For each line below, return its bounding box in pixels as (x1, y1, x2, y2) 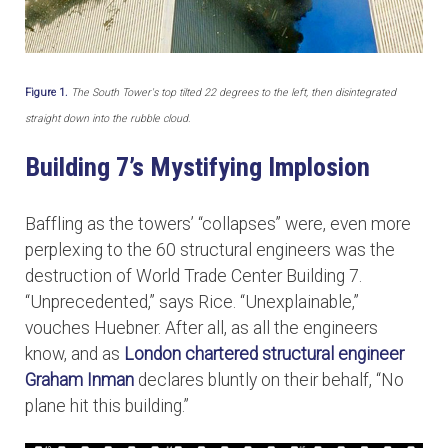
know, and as (25, 343, 124, 364)
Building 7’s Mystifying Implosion (25, 151, 370, 182)
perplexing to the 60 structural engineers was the (25, 239, 395, 260)
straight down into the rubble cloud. (25, 111, 191, 125)
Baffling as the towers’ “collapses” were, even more (25, 213, 411, 234)
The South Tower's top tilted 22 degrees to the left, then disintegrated (71, 85, 396, 99)
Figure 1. (25, 85, 71, 99)
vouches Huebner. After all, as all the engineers (25, 317, 378, 338)
